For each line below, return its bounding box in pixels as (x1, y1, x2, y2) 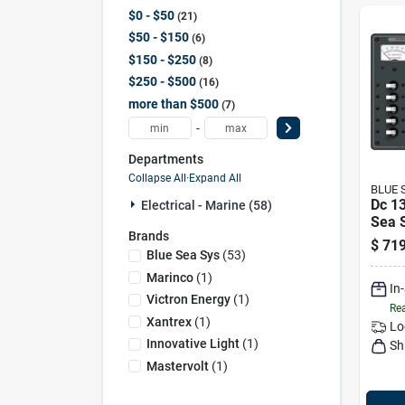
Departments (127, 152, 203, 166)
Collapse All (127, 171, 186, 184)
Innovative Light (146, 336, 240, 351)
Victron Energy (146, 292, 231, 306)
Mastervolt (146, 358, 209, 373)
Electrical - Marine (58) (140, 197, 272, 212)
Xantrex (146, 314, 192, 329)
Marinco (146, 269, 193, 285)
